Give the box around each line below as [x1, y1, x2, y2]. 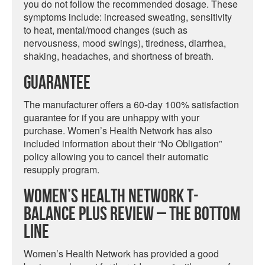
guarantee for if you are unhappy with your [24, 111, 199, 124]
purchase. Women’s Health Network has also [24, 124, 212, 137]
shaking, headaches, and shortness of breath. [24, 49, 214, 63]
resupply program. [24, 163, 99, 176]
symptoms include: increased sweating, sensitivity [24, 10, 232, 24]
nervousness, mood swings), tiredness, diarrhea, [24, 36, 226, 50]
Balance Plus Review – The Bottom [24, 203, 240, 225]
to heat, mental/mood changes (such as [24, 23, 188, 37]
